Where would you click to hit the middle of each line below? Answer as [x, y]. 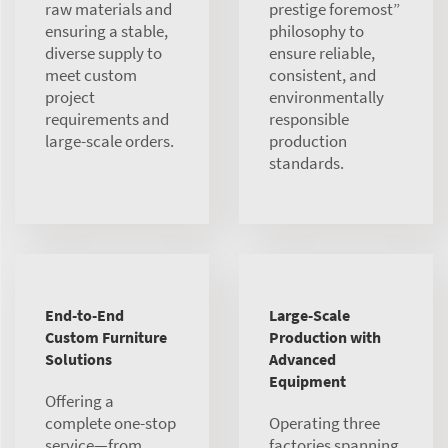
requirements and [107, 118]
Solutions [78, 358]
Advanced [302, 358]
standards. [306, 162]
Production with [325, 336]
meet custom [91, 74]
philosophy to [316, 30]
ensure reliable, [322, 52]
